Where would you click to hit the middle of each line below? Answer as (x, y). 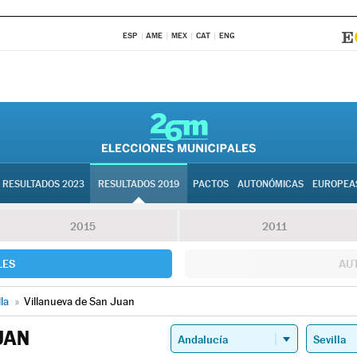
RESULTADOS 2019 (139, 184)
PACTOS (211, 184)
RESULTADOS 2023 (43, 184)
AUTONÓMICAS (271, 184)
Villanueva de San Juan (79, 301)
